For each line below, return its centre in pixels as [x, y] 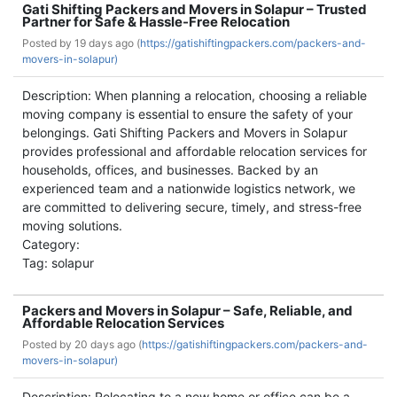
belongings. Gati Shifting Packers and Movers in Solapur [185, 132]
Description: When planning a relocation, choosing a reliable [195, 95]
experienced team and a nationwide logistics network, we [189, 188]
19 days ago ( [107, 43]
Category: [51, 244]
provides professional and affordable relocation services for [195, 151]
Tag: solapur [58, 263]
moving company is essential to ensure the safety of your [187, 114]
